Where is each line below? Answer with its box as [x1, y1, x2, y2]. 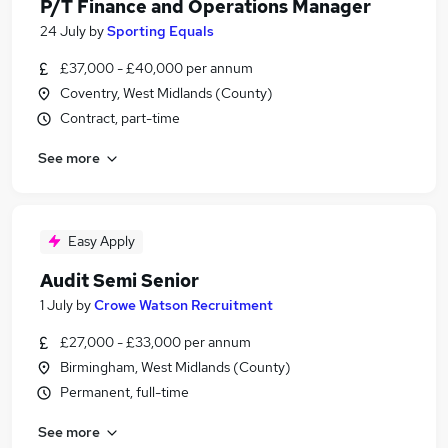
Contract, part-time [60, 109, 180, 127]
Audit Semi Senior [40, 269, 199, 292]
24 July [40, 22, 86, 40]
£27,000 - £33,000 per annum [60, 333, 251, 351]
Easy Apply [68, 232, 135, 250]
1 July [40, 296, 73, 314]
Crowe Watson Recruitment [94, 296, 273, 314]
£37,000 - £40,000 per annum [60, 59, 253, 77]
